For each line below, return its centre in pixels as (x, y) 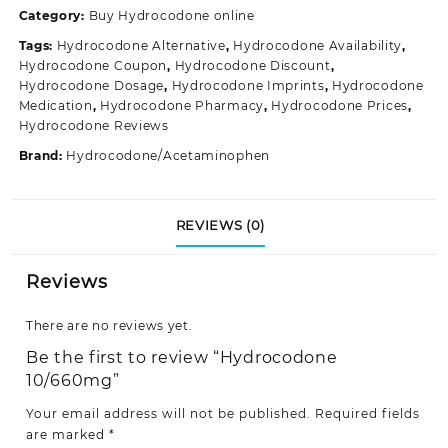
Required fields (367, 413)
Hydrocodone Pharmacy (181, 106)
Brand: (42, 156)
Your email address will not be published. (168, 413)
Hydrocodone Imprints (248, 86)
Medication (55, 106)
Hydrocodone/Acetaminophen (168, 156)
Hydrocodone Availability (318, 46)
